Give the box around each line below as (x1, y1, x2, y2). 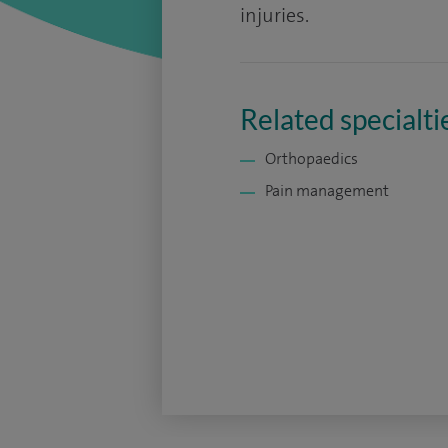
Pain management (265, 180, 389, 201)
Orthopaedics (265, 148, 358, 169)
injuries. (240, 2, 309, 28)
